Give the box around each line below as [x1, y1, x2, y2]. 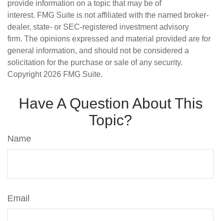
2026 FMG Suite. [43, 70, 103, 78]
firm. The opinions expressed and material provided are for [7, 35, 211, 43]
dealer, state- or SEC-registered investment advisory [7, 23, 189, 31]
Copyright [7, 70, 43, 78]
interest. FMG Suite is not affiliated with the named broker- [7, 11, 209, 19]
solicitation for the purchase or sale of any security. [7, 58, 183, 67]
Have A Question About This [18, 95, 203, 111]
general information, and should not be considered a [7, 46, 189, 55]
